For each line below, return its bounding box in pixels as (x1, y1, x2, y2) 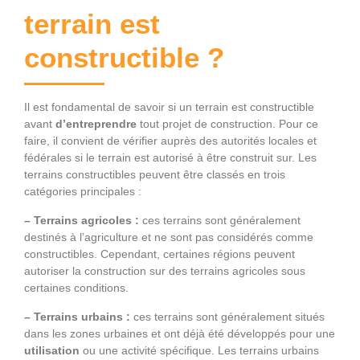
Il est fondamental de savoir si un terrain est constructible (24, 100, 314, 114)
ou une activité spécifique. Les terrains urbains (83, 344, 319, 358)
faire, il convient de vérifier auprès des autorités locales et (24, 134, 317, 148)
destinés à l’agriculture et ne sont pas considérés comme (24, 231, 313, 244)
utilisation (24, 344, 83, 358)
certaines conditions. (24, 281, 129, 295)
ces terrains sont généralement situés (133, 310, 325, 324)
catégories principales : (24, 185, 141, 198)
